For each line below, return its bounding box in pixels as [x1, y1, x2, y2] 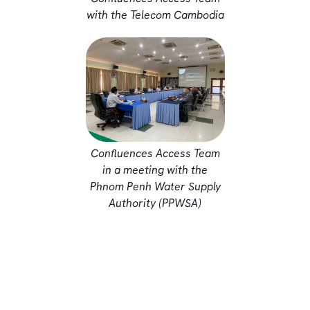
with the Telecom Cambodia [86, 7, 224, 22]
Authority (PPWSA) [109, 195, 201, 210]
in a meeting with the [102, 162, 208, 177]
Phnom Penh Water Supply [89, 179, 221, 194]
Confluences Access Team [90, 145, 220, 161]
